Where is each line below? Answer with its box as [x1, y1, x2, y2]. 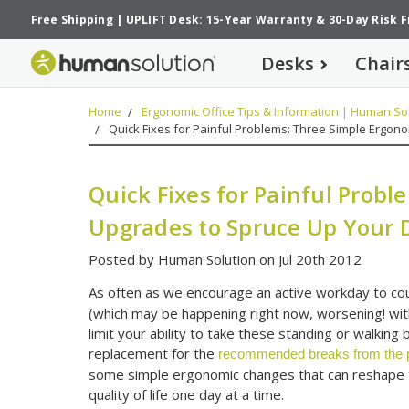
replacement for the [89, 344, 219, 363]
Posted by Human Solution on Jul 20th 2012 [89, 249, 362, 268]
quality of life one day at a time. [89, 385, 285, 404]
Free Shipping [30, 12, 113, 28]
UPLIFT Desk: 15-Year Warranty [125, 12, 313, 28]
